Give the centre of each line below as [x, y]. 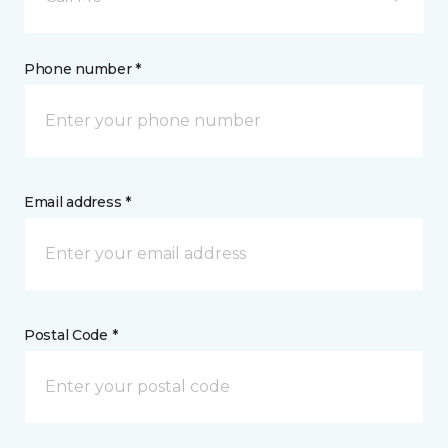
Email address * [77, 202]
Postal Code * [71, 335]
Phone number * [83, 69]
